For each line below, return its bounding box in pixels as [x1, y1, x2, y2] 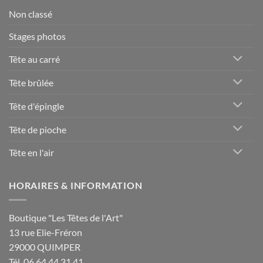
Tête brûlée [9, 77, 53, 89]
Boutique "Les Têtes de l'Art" [9, 211, 123, 223]
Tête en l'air [9, 147, 54, 159]
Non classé [9, 8, 52, 20]
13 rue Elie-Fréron [9, 226, 82, 238]
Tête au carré [9, 53, 60, 65]
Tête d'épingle [9, 100, 64, 112]
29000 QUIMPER [9, 241, 80, 252]
